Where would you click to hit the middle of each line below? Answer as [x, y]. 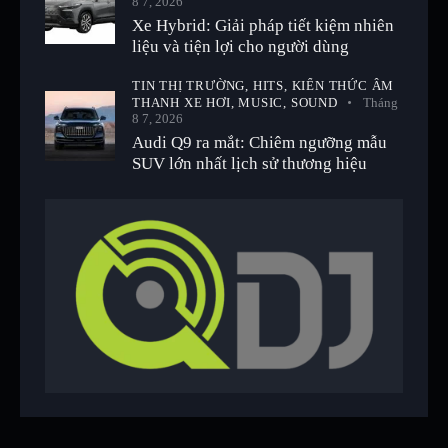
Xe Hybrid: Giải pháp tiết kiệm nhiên [263, 25]
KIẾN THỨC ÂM [343, 85]
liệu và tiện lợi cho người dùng [240, 46]
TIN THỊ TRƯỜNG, [192, 85]
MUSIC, [264, 102]
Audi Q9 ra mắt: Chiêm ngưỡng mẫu [259, 142]
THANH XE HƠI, [185, 102]
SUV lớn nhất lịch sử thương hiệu [249, 163]
